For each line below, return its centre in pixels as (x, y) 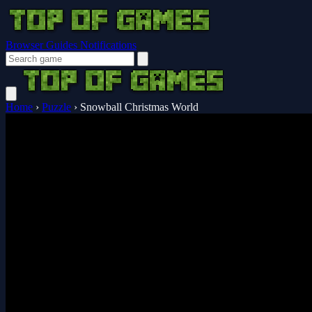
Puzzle (56, 107)
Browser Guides (43, 45)
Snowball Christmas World (139, 107)
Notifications (108, 45)
